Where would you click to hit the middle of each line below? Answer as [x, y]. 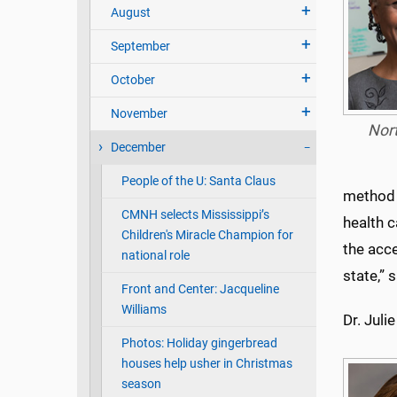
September [140, 47]
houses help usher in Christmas [206, 364]
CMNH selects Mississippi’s [195, 215]
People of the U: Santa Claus [198, 182]
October [132, 81]
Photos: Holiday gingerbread [199, 344]
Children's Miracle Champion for [207, 236]
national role [155, 256]
